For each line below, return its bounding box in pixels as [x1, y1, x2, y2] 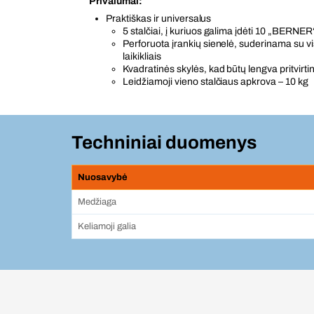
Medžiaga [78, 197, 116, 207]
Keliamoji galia [78, 221, 136, 231]
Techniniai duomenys [71, 132, 257, 152]
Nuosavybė [78, 172, 128, 182]
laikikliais [123, 51, 161, 62]
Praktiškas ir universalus [106, 13, 212, 24]
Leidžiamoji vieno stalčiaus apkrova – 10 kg [123, 76, 309, 87]
